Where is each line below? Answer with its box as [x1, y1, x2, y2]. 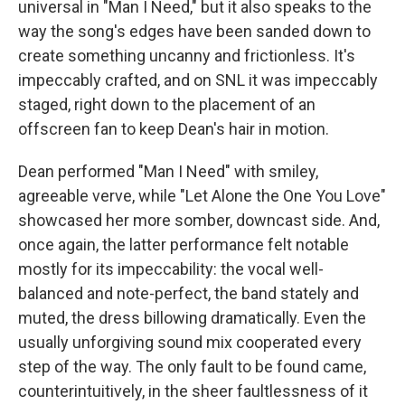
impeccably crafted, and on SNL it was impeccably [18, 71, 378, 89]
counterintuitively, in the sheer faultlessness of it [18, 381, 368, 400]
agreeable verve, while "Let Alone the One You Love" [18, 186, 386, 205]
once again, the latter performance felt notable [18, 235, 349, 254]
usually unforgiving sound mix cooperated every [18, 333, 362, 352]
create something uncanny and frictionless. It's [18, 46, 355, 65]
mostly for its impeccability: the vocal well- [18, 259, 324, 278]
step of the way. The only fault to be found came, [18, 357, 366, 376]
